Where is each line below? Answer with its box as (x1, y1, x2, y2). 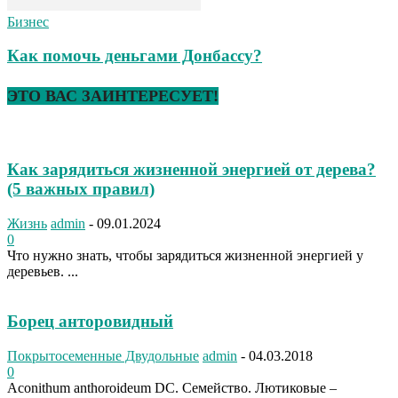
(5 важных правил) (7, 179, 155, 198)
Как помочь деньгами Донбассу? (7, 46, 262, 66)
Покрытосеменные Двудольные (7, 347, 199, 363)
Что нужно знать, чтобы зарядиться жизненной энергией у (7, 247, 363, 263)
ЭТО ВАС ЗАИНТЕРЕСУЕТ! (7, 87, 219, 106)
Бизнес (7, 13, 49, 29)
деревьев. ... (7, 263, 78, 279)
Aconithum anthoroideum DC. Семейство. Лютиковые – (7, 379, 337, 395)
